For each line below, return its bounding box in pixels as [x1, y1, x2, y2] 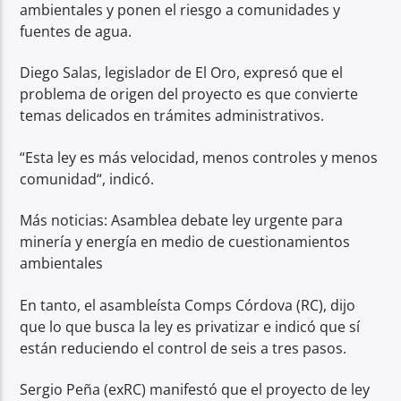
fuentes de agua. [20, 21, 132, 42]
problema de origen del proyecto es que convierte [20, 84, 359, 105]
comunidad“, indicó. [20, 168, 155, 189]
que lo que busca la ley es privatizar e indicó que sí [20, 316, 361, 337]
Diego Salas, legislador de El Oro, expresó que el [20, 63, 344, 83]
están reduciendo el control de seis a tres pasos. [20, 337, 347, 358]
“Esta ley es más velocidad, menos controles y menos [20, 147, 379, 167]
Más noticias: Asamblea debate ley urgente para [20, 210, 344, 231]
